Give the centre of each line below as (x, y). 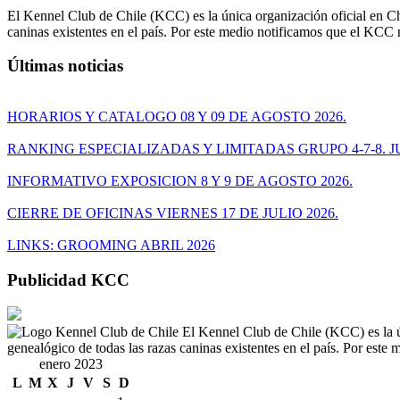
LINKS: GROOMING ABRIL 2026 (111, 245)
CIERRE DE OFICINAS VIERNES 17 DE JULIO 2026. (173, 213)
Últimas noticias (65, 66)
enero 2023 (71, 364)
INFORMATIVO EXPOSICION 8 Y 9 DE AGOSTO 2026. (180, 181)
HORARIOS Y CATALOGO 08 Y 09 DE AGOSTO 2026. (177, 117)
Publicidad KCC (68, 279)
